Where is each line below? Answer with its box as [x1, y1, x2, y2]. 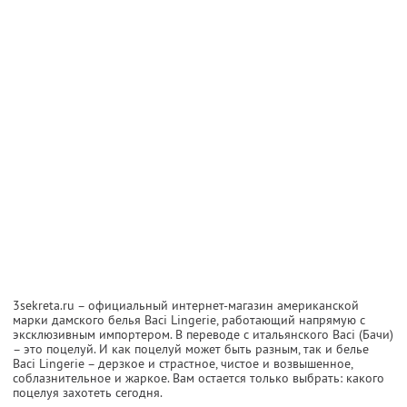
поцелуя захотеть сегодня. [13, 383, 163, 401]
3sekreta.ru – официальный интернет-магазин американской [13, 296, 359, 313]
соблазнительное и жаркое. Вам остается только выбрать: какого [13, 369, 384, 386]
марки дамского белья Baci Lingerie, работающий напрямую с [13, 311, 365, 328]
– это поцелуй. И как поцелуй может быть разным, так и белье [13, 340, 369, 357]
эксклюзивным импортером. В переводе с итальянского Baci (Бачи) [13, 325, 393, 342]
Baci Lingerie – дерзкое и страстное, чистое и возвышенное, [13, 354, 352, 372]
